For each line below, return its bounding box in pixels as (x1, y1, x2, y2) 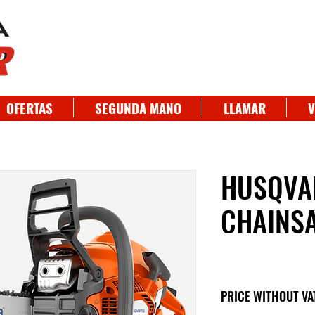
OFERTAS (6, 98, 53, 117)
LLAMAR (223, 98, 266, 117)
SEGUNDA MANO (94, 98, 181, 117)
